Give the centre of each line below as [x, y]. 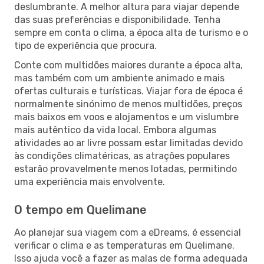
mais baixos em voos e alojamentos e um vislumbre [126, 117]
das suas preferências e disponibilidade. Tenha [117, 19]
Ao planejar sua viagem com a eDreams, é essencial [128, 232]
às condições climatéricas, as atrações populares [122, 156]
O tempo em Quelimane [80, 209]
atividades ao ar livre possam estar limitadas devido [128, 143]
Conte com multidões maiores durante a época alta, [128, 65]
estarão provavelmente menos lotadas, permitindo [126, 169]
